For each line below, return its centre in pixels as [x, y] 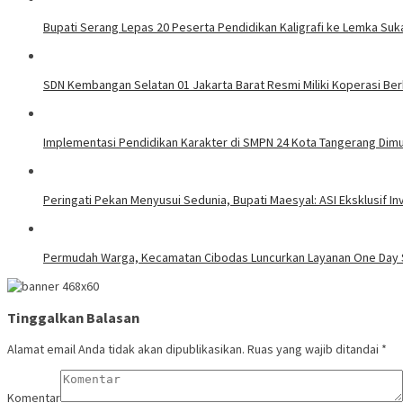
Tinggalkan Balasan [73, 318]
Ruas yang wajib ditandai [314, 349]
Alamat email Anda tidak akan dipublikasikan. [126, 349]
